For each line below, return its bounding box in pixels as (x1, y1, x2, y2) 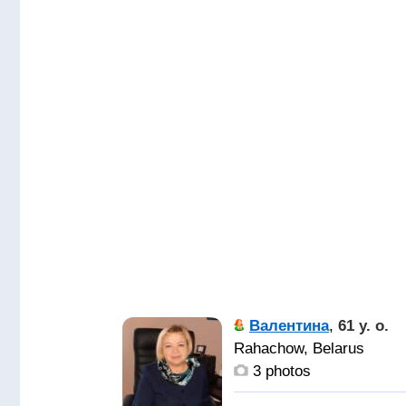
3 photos (248, 362, 311, 380)
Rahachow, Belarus (234, 340, 364, 357)
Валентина (249, 317, 329, 334)
